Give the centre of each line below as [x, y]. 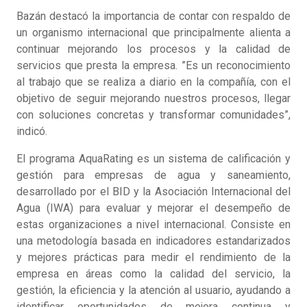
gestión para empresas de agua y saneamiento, [153, 175]
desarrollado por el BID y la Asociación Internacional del [153, 192]
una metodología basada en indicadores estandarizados [153, 241]
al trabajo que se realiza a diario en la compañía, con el [153, 82]
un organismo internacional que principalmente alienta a [153, 33]
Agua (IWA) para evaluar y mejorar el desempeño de [153, 208]
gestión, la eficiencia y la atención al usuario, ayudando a [153, 291]
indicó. [32, 132]
